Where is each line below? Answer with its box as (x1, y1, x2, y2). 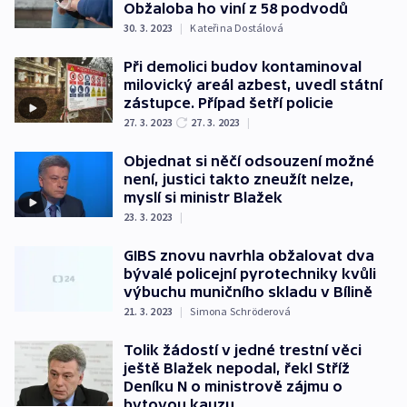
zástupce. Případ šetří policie (124, 94, 333, 112)
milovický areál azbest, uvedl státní (124, 76, 382, 94)
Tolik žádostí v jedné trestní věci (124, 342, 362, 359)
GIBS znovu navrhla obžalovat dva (124, 247, 374, 264)
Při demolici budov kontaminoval (124, 58, 362, 75)
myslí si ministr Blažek (124, 189, 283, 206)
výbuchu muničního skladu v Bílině (124, 283, 372, 301)
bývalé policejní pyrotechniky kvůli (124, 265, 376, 283)
